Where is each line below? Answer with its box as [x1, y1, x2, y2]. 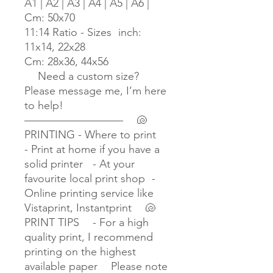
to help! [24, 99, 77, 113]
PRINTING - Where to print [24, 128, 169, 142]
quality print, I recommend [24, 230, 153, 244]
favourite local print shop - [24, 172, 155, 186]
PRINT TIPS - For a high [24, 216, 149, 230]
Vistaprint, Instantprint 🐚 [24, 201, 156, 215]
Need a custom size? [24, 69, 139, 83]
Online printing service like [24, 186, 154, 200]
